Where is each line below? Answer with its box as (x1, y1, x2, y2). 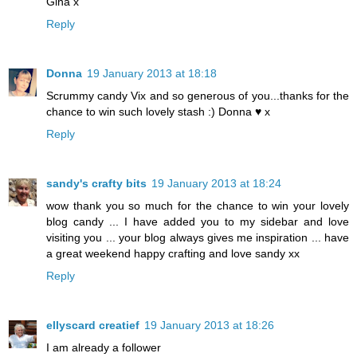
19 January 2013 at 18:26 (144, 319, 274, 332)
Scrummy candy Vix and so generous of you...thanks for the (46, 89, 349, 103)
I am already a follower (46, 341, 161, 355)
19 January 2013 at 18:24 (151, 177, 281, 190)
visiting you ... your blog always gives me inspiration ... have (46, 231, 349, 245)
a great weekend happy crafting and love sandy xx (46, 247, 300, 261)
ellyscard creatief (46, 319, 139, 332)
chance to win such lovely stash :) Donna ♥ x (46, 105, 270, 119)
